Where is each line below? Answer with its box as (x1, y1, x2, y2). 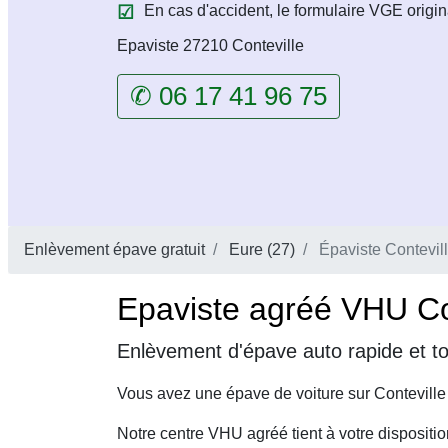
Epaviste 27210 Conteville (117, 37, 304, 54)
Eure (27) (229, 241, 295, 258)
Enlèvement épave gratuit (24, 241, 205, 258)
